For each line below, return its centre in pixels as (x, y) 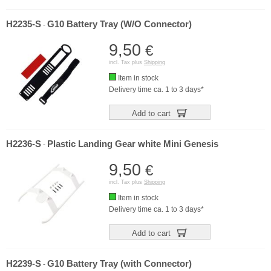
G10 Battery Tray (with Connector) (119, 264)
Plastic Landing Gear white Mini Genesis (133, 144)
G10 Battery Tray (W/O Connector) (119, 24)
